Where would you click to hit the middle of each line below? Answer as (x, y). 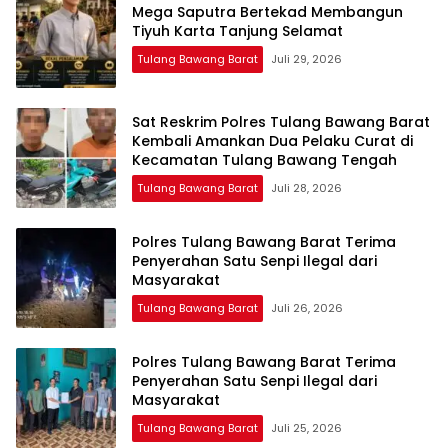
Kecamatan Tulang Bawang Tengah (264, 160)
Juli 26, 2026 (307, 308)
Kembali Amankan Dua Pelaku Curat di (272, 141)
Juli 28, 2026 (306, 188)
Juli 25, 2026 (306, 428)
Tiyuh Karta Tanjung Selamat (237, 30)
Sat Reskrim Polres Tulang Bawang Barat (281, 122)
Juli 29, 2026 (306, 58)
